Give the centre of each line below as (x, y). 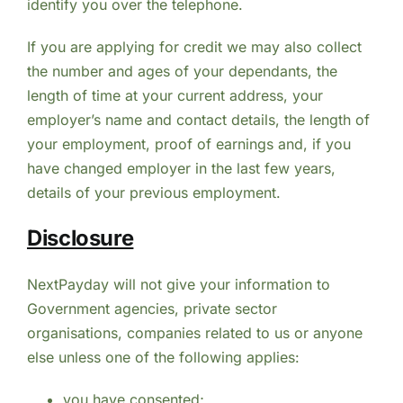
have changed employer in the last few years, (181, 168)
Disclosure (80, 238)
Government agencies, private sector (152, 309)
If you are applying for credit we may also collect (194, 46)
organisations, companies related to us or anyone (194, 333)
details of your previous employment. (153, 192)
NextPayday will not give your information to (178, 285)
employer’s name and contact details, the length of (198, 119)
